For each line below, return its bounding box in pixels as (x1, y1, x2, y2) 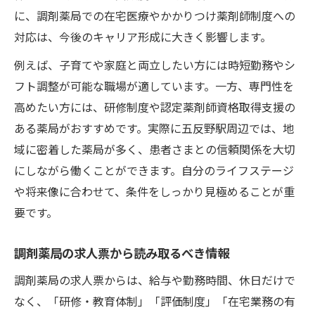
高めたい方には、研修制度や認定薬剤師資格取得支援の (14, 98, 295, 115)
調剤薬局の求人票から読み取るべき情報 (14, 243, 229, 262)
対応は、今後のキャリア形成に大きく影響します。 (14, 27, 271, 45)
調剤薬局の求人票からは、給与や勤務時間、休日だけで (14, 271, 295, 288)
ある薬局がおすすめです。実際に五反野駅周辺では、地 (14, 119, 294, 136)
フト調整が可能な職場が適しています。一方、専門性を (14, 77, 294, 94)
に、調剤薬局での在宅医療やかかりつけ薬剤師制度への (14, 6, 295, 24)
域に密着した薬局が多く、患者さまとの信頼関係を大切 (14, 140, 295, 157)
